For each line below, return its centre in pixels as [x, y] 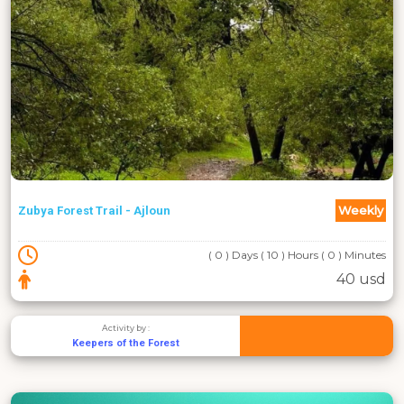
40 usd [361, 280]
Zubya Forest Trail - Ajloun [94, 211]
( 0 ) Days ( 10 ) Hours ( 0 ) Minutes [297, 255]
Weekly [361, 211]
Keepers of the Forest [125, 344]
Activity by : [125, 328]
